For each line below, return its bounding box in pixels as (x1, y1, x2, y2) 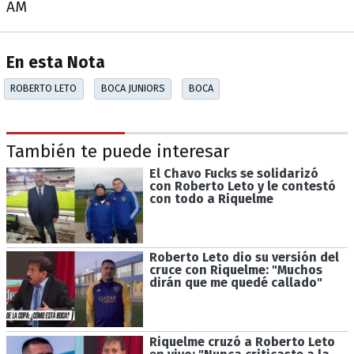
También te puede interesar (6, 141, 230, 163)
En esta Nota (6, 53, 105, 73)
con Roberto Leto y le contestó (149, 178, 336, 194)
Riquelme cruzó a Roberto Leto (149, 334, 335, 350)
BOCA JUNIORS (100, 82, 165, 95)
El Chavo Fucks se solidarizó (149, 165, 318, 181)
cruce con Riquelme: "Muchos (149, 262, 322, 278)
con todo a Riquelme (149, 190, 273, 206)
